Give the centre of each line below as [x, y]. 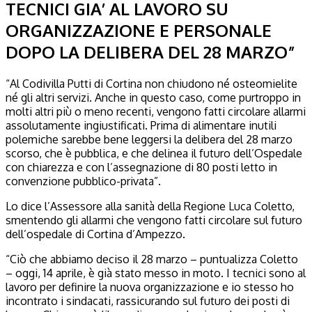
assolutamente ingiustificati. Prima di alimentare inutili [141, 125]
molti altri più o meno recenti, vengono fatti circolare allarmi [156, 111]
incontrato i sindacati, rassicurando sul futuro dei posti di [148, 301]
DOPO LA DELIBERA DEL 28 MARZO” [150, 52]
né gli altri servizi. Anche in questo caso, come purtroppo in [153, 97]
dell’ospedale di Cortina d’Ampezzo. [95, 234]
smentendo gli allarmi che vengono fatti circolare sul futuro [154, 220]
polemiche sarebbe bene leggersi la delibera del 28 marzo [149, 139]
